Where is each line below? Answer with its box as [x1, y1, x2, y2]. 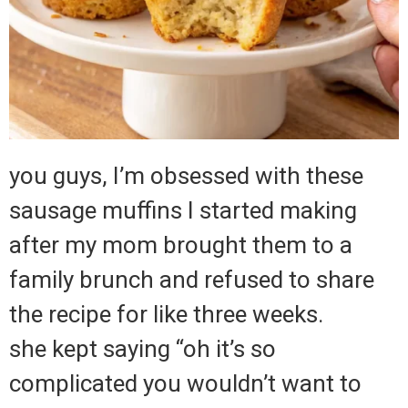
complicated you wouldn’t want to [9, 370, 362, 398]
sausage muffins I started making [9, 197, 357, 225]
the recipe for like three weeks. [9, 301, 323, 329]
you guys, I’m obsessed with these [9, 162, 363, 190]
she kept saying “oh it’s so [9, 335, 276, 363]
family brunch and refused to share [9, 266, 374, 294]
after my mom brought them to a [9, 231, 352, 260]
